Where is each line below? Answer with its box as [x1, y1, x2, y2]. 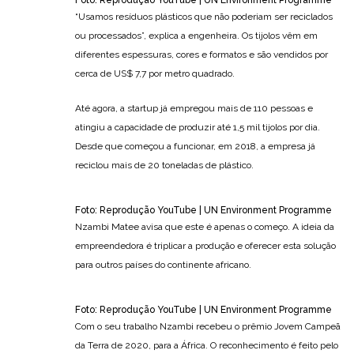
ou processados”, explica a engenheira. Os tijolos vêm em [75, 29, 318, 41]
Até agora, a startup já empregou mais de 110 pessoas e [75, 102, 313, 114]
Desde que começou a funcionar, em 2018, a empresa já [75, 140, 315, 152]
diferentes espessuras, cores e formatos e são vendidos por [75, 48, 328, 60]
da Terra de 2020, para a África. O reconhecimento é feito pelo [75, 339, 338, 351]
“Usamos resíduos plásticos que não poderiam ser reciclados [75, 10, 333, 22]
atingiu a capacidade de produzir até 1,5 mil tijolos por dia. [75, 121, 320, 133]
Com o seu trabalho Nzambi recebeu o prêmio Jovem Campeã [75, 320, 341, 332]
